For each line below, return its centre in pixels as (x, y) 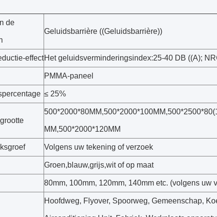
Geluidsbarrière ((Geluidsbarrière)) (103, 31)
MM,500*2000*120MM (82, 129)
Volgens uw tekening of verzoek (99, 147)
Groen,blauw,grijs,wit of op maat (99, 165)
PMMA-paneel (69, 76)
